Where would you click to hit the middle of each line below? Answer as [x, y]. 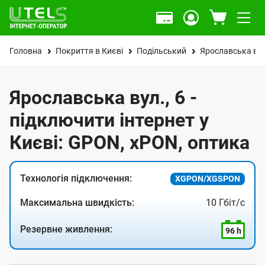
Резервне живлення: [66, 229]
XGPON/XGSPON [208, 179]
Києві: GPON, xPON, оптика [130, 143]
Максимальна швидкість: [77, 203]
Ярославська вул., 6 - [103, 98]
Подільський [161, 51]
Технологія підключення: [76, 178]
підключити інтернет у [109, 120]
